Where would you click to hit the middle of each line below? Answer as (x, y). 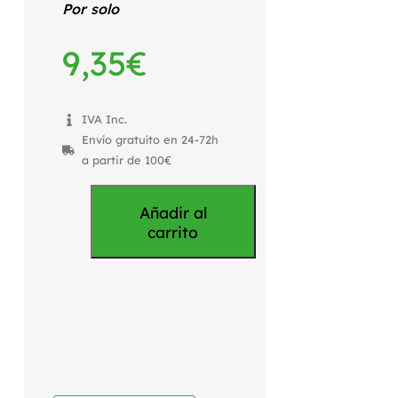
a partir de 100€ (127, 160)
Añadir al (173, 212)
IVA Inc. (105, 119)
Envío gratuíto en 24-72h (151, 140)
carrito (173, 231)
